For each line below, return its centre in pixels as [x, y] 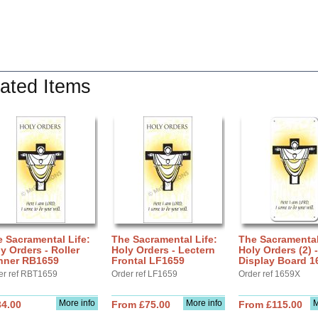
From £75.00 [141, 305]
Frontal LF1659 [148, 261]
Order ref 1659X [269, 274]
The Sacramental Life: [164, 239]
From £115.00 [270, 305]
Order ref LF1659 [144, 274]
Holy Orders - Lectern [163, 250]
